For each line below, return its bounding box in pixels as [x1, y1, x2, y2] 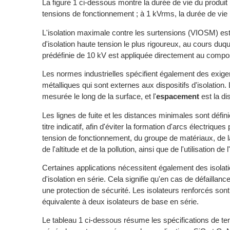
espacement [156, 92, 199, 101]
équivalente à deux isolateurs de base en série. [42, 197, 199, 206]
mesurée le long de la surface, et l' [42, 92, 156, 101]
